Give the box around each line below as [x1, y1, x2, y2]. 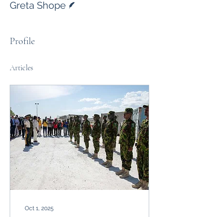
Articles [10, 63, 33, 73]
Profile [10, 35, 35, 47]
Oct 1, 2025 [25, 205, 54, 212]
